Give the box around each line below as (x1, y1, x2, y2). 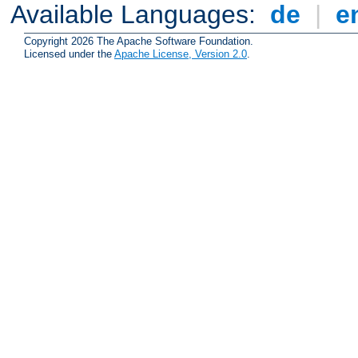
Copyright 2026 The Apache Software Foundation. (24, 35, 253, 48)
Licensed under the (24, 48, 114, 61)
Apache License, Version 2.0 (114, 48, 247, 61)
